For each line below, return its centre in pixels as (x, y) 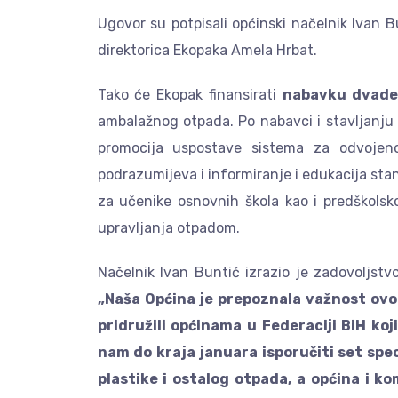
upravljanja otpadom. (168, 228)
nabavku (314, 95)
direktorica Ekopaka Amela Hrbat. (207, 51)
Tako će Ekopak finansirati (190, 95)
